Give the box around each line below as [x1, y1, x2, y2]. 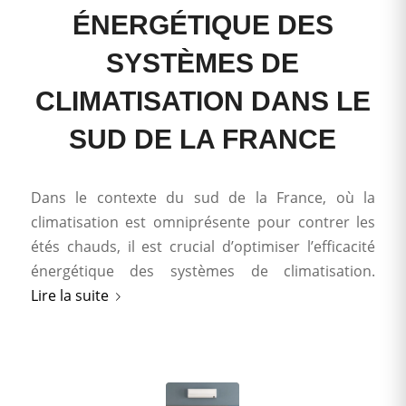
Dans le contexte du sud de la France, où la [30, 188, 376, 208]
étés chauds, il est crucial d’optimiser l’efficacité [30, 237, 376, 257]
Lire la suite [30, 285, 109, 306]
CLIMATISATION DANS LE [34, 86, 371, 117]
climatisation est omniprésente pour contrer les [30, 212, 376, 233]
